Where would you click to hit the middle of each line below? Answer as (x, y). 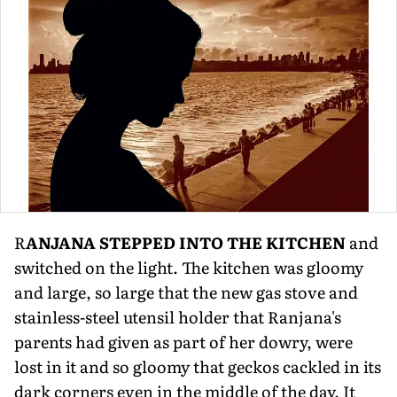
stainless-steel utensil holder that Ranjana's (178, 316)
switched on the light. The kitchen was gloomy (189, 267)
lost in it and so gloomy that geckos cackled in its (198, 366)
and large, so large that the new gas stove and (186, 292)
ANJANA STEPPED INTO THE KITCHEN (187, 242)
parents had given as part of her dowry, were (183, 341)
